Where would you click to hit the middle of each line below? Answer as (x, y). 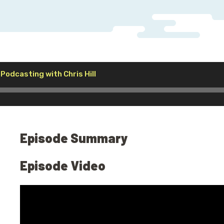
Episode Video (63, 165)
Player (107, 85)
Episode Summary (74, 138)
